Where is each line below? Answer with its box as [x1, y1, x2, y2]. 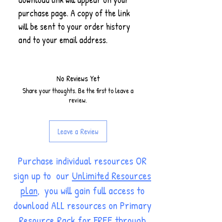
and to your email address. [18, 34, 108, 46]
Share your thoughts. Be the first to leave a [22, 86, 133, 95]
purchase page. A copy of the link [18, 7, 130, 19]
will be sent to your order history [18, 20, 130, 33]
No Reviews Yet [56, 73, 100, 84]
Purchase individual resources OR [18, 154, 147, 168]
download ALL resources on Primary [13, 198, 152, 213]
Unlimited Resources [72, 168, 151, 183]
